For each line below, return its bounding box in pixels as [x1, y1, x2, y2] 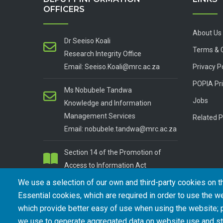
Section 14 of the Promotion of [64, 148, 161, 156]
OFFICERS [43, 4, 85, 14]
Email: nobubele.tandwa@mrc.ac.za [64, 125, 177, 133]
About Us [193, 29, 222, 37]
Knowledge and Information [64, 99, 151, 107]
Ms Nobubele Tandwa [64, 86, 132, 94]
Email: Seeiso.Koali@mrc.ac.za [64, 63, 160, 71]
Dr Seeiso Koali [64, 37, 111, 45]
